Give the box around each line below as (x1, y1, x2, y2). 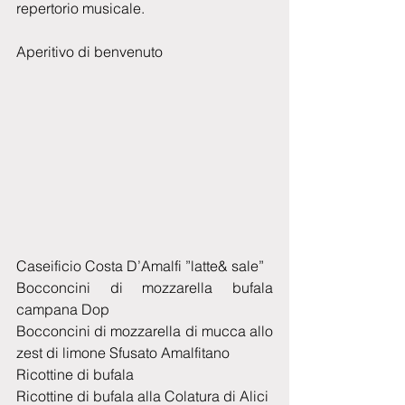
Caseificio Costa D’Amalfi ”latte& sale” (16, 257, 264, 276)
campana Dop (16, 300, 109, 319)
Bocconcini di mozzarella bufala (16, 278, 273, 297)
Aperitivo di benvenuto (16, 42, 163, 61)
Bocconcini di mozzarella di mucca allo (16, 322, 273, 341)
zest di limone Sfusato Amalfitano (16, 344, 230, 363)
